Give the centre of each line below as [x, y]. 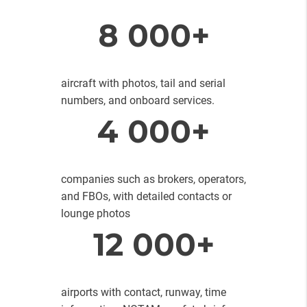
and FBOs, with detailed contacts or [146, 196]
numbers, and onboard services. [138, 100]
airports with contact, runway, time [144, 292]
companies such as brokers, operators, [153, 179]
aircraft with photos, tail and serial [143, 83]
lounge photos [96, 213]
